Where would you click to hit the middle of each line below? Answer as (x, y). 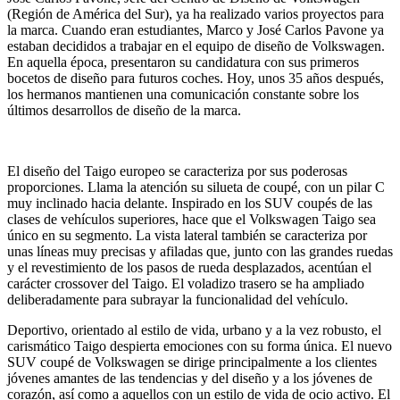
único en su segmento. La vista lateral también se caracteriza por (187, 235)
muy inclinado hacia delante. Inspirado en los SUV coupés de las (190, 203)
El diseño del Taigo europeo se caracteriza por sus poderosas (177, 171)
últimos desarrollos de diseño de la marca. (124, 110)
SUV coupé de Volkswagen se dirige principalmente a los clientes (192, 362)
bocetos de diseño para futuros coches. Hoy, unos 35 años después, (196, 78)
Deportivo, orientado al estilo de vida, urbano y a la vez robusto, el (194, 329)
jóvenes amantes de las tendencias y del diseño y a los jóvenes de (190, 378)
